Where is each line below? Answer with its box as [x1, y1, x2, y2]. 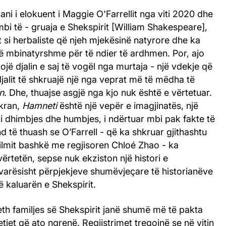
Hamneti [22, 100, 57, 111]
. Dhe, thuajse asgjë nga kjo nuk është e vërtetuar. [4, 87, 212, 98]
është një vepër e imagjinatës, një [57, 100, 198, 111]
